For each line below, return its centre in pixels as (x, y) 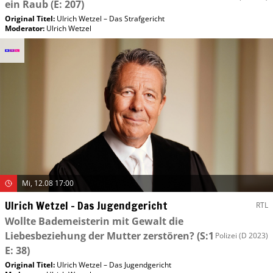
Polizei (226, 235)
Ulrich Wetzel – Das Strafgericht (111, 18)
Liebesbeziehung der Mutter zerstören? (100, 236)
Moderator (24, 28)
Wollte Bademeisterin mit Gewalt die (94, 221)
